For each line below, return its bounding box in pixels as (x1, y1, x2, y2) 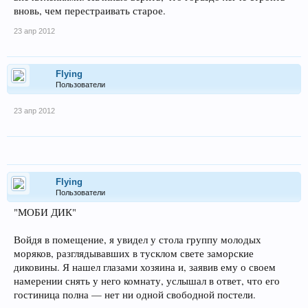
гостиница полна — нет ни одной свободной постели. (14, 288, 256, 301)
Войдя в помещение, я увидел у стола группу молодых (14, 233, 261, 246)
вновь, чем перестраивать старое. (14, 4, 166, 17)
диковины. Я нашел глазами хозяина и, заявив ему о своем (14, 261, 276, 274)
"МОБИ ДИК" (14, 206, 76, 219)
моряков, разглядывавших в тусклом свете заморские (14, 247, 254, 260)
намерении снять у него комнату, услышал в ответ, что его (14, 274, 280, 287)
